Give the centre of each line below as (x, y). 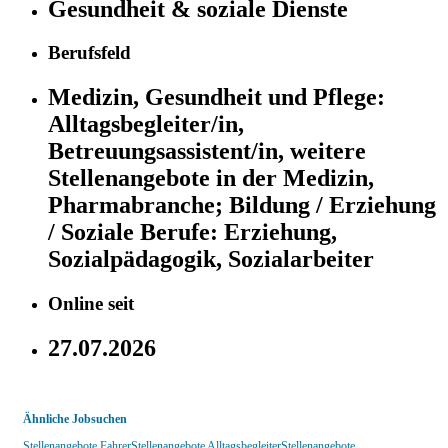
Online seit (91, 304)
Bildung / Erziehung (332, 205)
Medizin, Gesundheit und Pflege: (216, 97)
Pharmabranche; (138, 205)
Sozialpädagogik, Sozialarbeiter (211, 259)
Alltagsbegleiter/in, (146, 124)
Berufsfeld (89, 53)
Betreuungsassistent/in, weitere (207, 151)
